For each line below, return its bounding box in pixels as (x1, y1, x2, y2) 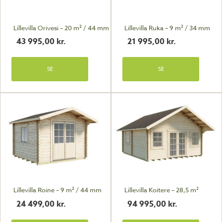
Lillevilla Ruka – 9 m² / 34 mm (124, 23, 210, 33)
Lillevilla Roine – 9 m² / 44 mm (13, 185, 102, 195)
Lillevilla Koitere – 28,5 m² (124, 185, 199, 195)
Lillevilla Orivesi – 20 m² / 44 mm (13, 23, 109, 33)
